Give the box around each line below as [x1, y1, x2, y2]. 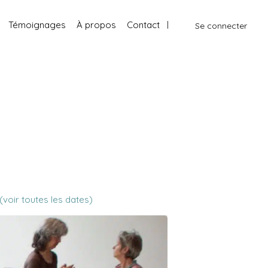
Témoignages [8, 19, 66, 31]
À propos [76, 19, 116, 31]
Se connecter [194, 20, 247, 31]
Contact [126, 19, 160, 31]
